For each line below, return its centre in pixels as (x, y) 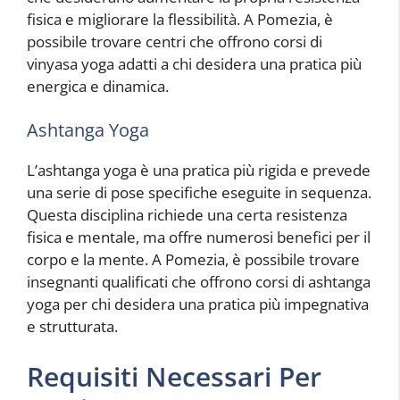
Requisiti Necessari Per (174, 376)
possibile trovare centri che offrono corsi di (175, 41)
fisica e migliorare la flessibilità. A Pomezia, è (180, 19)
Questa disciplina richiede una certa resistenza (187, 215)
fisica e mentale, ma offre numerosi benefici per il (199, 237)
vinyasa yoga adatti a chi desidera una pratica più (194, 63)
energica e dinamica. (98, 86)
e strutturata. (72, 327)
